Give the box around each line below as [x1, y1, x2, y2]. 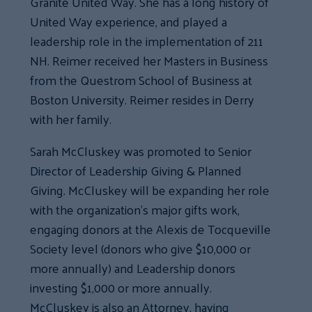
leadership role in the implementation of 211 [30, 29, 264, 52]
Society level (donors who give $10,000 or [30, 236, 251, 260]
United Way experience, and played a [30, 9, 228, 33]
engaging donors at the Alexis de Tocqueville [30, 217, 272, 240]
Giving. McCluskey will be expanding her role [30, 178, 270, 201]
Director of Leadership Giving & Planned [30, 158, 242, 182]
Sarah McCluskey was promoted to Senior [30, 139, 252, 162]
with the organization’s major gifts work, [30, 197, 240, 221]
